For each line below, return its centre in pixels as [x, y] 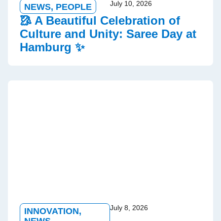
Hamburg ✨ [52, 47]
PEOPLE [74, 7]
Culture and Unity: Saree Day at [108, 34]
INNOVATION [52, 211]
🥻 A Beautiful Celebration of [100, 20]
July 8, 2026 [129, 207]
